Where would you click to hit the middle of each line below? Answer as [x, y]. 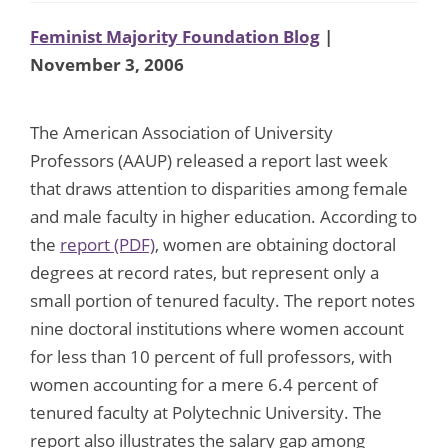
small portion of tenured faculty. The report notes [222, 300]
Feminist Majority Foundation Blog [175, 36]
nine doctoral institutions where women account [217, 328]
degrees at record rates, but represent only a [204, 272]
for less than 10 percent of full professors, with [211, 356]
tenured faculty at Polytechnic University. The [206, 412]
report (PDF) [107, 244]
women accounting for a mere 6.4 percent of [204, 384]
